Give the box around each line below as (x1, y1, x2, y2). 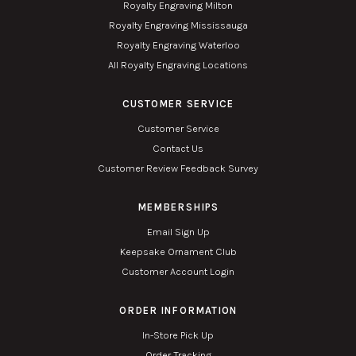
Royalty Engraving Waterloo (116, 39, 240, 51)
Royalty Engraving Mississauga (108, 19, 248, 31)
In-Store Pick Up (142, 329, 214, 341)
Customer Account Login (122, 265, 234, 277)
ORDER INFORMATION (119, 304, 237, 316)
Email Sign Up (146, 226, 210, 238)
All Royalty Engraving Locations (108, 59, 248, 71)
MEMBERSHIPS (137, 201, 219, 213)
